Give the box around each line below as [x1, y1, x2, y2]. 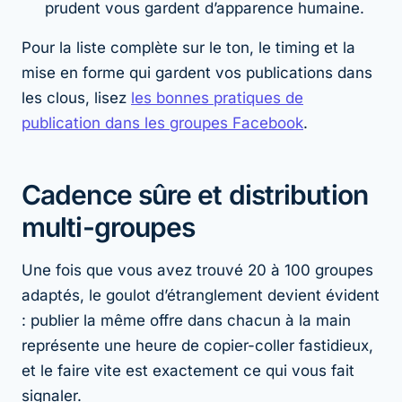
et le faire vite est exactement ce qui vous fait [22, 361, 354, 380]
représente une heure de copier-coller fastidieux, [22, 336, 373, 354]
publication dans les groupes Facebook [22, 113, 303, 132]
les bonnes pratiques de [131, 88, 303, 107]
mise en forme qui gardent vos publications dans [22, 63, 372, 82]
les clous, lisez [22, 88, 131, 107]
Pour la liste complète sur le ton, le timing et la [22, 38, 355, 57]
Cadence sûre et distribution [22, 178, 368, 211]
